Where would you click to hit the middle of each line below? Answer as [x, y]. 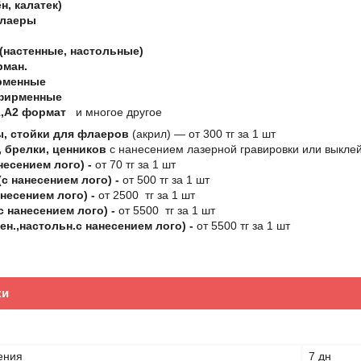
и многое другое [196, 112]
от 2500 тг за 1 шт [145, 195]
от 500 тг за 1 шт [164, 180]
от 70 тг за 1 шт [134, 164]
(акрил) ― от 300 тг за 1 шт [204, 134]
